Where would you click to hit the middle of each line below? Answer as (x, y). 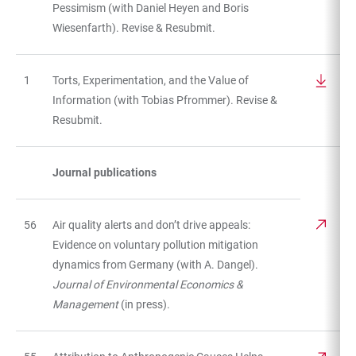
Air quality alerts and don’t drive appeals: (151, 224)
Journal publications (104, 172)
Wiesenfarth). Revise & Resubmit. (134, 27)
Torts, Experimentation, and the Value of (151, 80)
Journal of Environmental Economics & (148, 284)
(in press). (144, 304)
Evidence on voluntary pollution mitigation (155, 244)
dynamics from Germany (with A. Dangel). (155, 264)
